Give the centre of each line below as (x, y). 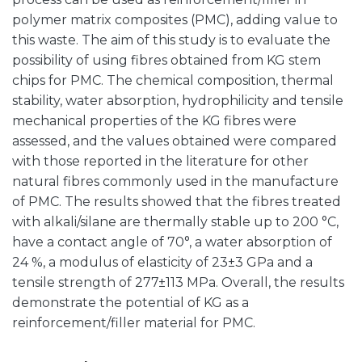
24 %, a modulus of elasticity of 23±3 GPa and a (162, 262)
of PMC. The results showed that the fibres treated (177, 202)
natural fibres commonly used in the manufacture (175, 181)
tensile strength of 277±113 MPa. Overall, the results (178, 282)
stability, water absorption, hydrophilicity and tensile (178, 101)
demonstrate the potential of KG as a (130, 303)
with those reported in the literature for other (160, 161)
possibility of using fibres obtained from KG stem (166, 60)
